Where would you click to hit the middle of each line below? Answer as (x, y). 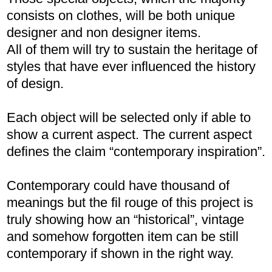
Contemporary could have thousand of (118, 185)
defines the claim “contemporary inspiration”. (136, 151)
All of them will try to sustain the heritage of (132, 49)
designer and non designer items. (104, 32)
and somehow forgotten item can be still (123, 236)
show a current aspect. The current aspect (129, 134)
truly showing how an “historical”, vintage (125, 219)
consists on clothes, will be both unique (121, 15)
